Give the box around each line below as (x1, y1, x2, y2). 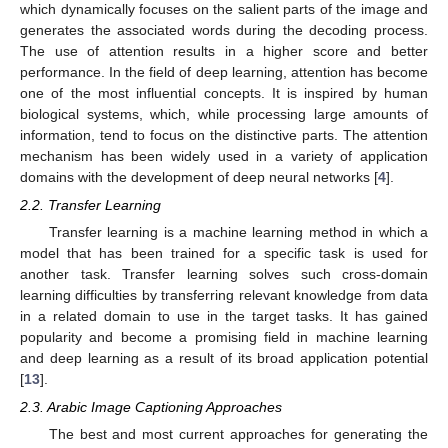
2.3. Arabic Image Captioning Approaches (20, 399, 282, 416)
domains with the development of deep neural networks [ (20, 168, 378, 185)
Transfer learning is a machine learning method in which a (48, 224, 428, 241)
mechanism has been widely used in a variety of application (20, 147, 428, 164)
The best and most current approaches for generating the (48, 426, 428, 443)
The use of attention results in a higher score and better (20, 42, 428, 59)
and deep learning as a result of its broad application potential (20, 350, 428, 367)
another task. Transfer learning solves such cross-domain (20, 266, 428, 283)
